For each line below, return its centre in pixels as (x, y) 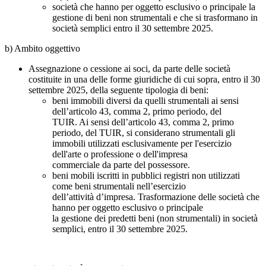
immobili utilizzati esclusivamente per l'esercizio (142, 143)
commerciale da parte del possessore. (121, 164)
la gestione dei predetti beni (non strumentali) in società (155, 218)
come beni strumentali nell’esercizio (119, 186)
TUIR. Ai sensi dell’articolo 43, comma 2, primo (143, 122)
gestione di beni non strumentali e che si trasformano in (155, 17)
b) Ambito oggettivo (42, 48)
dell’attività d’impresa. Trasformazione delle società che (156, 197)
